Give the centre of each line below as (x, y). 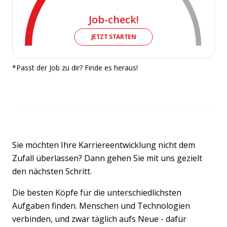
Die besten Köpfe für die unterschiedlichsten (97, 193)
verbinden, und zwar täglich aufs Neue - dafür (99, 219)
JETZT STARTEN (113, 37)
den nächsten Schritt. (52, 172)
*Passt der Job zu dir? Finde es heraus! (75, 68)
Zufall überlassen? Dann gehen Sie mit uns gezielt (107, 158)
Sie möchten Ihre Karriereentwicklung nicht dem (104, 145)
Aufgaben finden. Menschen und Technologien (101, 206)
